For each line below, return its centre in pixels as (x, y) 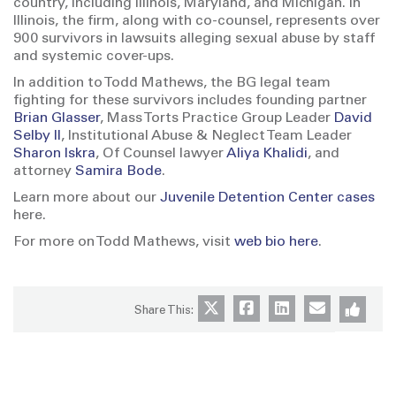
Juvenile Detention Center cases (267, 198)
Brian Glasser (57, 118)
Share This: (164, 312)
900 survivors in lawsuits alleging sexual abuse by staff (194, 39)
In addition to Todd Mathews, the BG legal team (172, 83)
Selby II (37, 136)
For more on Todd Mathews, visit (124, 242)
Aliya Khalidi (267, 154)
